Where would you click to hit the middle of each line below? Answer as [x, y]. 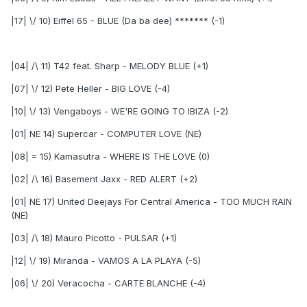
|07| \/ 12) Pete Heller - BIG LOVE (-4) [90, 88]
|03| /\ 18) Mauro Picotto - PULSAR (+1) [94, 237]
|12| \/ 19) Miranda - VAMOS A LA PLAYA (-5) [106, 260]
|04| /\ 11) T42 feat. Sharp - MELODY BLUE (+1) [110, 65]
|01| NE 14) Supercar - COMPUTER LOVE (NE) [106, 133]
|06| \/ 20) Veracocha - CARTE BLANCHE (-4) [108, 283]
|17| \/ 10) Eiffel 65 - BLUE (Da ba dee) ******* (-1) [118, 20]
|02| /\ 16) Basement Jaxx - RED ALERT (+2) [104, 179]
